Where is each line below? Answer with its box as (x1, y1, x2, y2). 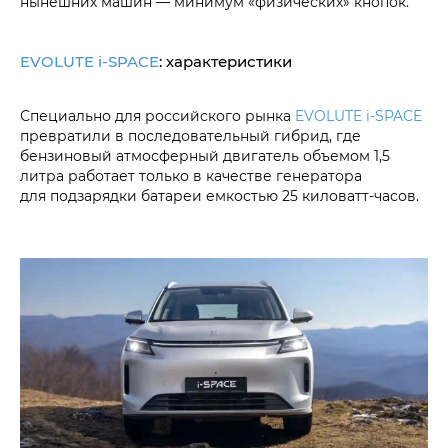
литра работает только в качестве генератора (20, 166, 362, 186)
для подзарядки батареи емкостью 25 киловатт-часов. (20, 186, 419, 206)
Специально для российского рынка (20, 106, 295, 126)
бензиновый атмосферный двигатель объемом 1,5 (20, 146, 390, 166)
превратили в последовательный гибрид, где (20, 126, 361, 146)
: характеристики (159, 51, 292, 72)
